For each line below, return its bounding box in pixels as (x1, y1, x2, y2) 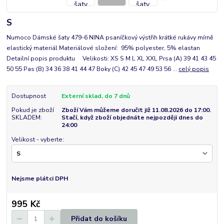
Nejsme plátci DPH (11, 174, 68, 183)
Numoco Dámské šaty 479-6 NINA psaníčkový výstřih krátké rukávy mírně (6, 33, 214, 42)
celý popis (178, 65, 209, 73)
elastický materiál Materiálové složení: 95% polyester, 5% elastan (6, 44, 200, 52)
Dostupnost (11, 92, 46, 100)
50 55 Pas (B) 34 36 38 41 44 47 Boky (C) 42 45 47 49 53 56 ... (6, 65, 179, 73)
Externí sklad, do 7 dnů (61, 92, 130, 100)
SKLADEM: (11, 113, 42, 122)
